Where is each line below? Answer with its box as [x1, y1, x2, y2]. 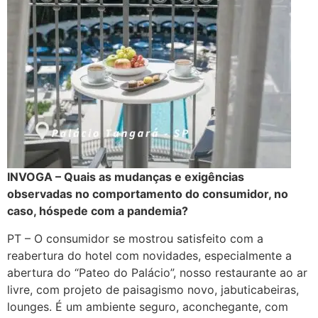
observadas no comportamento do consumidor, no [7, 187, 288, 202]
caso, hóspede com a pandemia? [7, 204, 188, 219]
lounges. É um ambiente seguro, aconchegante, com [7, 299, 288, 314]
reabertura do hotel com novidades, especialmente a [7, 248, 292, 263]
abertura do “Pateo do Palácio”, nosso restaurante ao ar [7, 265, 307, 280]
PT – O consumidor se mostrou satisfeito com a [7, 231, 263, 246]
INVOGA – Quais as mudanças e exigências [7, 170, 244, 185]
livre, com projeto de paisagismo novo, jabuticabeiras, [7, 282, 299, 297]
